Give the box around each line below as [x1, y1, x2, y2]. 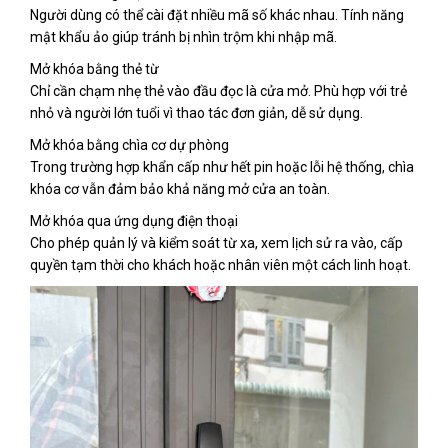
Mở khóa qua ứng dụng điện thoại [30, 213, 238, 230]
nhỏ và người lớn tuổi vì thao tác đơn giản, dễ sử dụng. [30, 105, 363, 122]
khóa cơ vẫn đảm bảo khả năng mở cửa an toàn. [30, 181, 330, 198]
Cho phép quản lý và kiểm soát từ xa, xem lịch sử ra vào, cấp [30, 235, 403, 252]
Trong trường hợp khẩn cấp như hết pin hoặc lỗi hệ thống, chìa [30, 159, 414, 176]
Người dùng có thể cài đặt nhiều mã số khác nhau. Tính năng [30, 7, 404, 24]
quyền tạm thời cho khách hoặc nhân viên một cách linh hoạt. [30, 257, 411, 274]
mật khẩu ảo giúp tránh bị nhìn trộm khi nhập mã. [30, 29, 337, 46]
